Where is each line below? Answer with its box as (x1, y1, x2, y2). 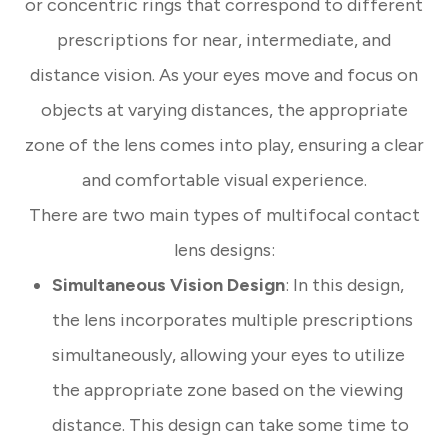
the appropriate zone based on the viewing (52, 379, 404, 402)
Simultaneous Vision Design (52, 274, 286, 297)
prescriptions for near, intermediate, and (57, 29, 391, 52)
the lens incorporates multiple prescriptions (52, 309, 414, 332)
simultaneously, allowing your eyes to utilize (52, 344, 406, 367)
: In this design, (285, 274, 405, 297)
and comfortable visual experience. (81, 169, 367, 192)
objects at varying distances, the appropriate (40, 99, 408, 122)
